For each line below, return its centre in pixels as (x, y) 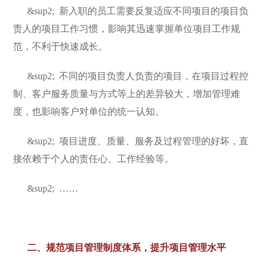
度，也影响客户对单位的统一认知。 (89, 112)
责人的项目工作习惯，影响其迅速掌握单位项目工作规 (127, 29)
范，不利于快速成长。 (61, 46)
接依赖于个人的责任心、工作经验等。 (94, 159)
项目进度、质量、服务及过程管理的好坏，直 (154, 141)
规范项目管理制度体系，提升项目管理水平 (136, 248)
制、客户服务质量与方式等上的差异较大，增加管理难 (127, 94)
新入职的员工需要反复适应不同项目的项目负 (154, 11)
